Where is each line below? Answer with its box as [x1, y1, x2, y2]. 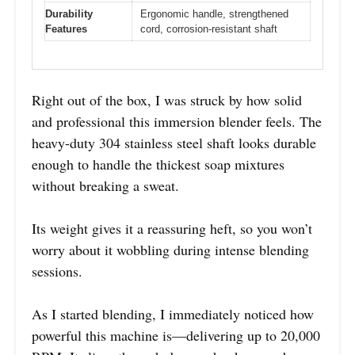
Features [45, 23, 87, 36]
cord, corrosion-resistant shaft [140, 23, 277, 36]
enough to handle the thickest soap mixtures [32, 154, 284, 174]
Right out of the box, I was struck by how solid [32, 90, 302, 109]
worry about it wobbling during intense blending [32, 239, 309, 259]
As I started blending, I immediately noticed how [32, 303, 314, 323]
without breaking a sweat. [32, 175, 179, 195]
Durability [45, 8, 93, 21]
